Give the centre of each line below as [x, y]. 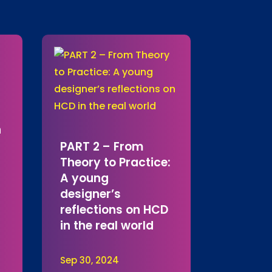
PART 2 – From [101, 147]
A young [84, 178]
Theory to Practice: [115, 163]
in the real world [107, 226]
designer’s [90, 194]
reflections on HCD [114, 210]
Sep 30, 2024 [89, 260]
